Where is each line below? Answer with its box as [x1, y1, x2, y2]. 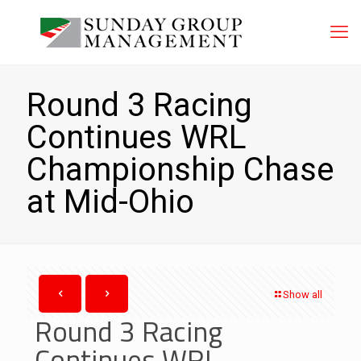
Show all [283, 288, 322, 301]
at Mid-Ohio [27, 183, 194, 221]
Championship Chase [27, 151, 334, 189]
